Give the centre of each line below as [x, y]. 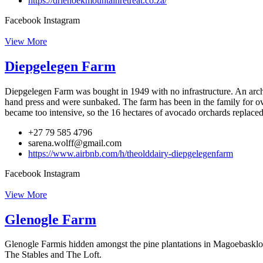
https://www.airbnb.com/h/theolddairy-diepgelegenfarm [131, 153]
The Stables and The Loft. [53, 255]
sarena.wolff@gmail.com [75, 143]
